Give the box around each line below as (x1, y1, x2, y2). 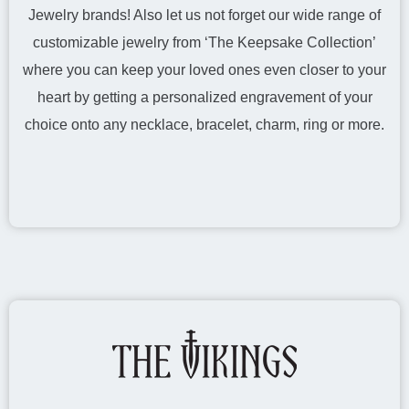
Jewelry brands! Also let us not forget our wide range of (28, 7, 381, 23)
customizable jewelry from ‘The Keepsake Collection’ (33, 35, 376, 50)
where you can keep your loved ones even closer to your (23, 62, 386, 78)
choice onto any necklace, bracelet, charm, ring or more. (25, 117, 384, 132)
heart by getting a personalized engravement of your (37, 89, 372, 105)
